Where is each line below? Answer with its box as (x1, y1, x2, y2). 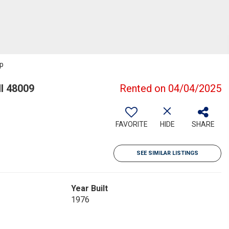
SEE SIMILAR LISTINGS (136, 150, 198, 156)
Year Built (71, 184, 108, 193)
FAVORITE (115, 120, 148, 128)
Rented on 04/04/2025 (120, 82, 221, 95)
